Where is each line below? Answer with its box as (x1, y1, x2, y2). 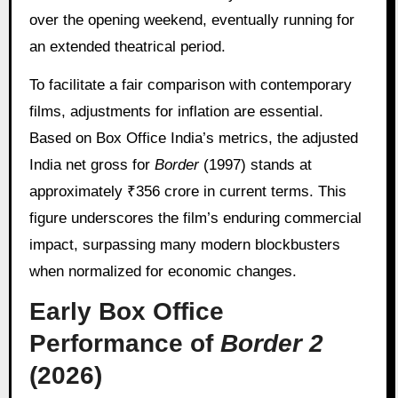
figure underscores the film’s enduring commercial (28, 209, 362, 227)
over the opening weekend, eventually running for (28, 11, 354, 28)
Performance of (28, 330, 220, 358)
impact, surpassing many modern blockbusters (28, 235, 340, 253)
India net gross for (28, 155, 155, 173)
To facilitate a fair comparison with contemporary (28, 76, 352, 93)
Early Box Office (28, 298, 224, 326)
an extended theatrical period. (28, 37, 226, 55)
